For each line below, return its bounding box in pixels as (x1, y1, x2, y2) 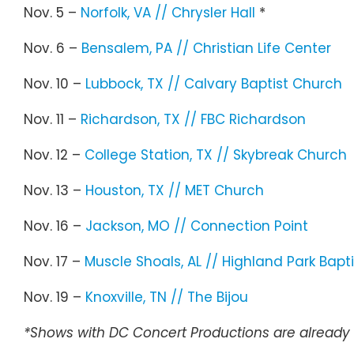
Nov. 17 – (24, 251, 85, 271)
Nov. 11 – (24, 109, 81, 129)
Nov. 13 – (24, 180, 85, 200)
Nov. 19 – (24, 287, 85, 307)
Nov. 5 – (24, 2, 81, 22)
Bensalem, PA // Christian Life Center (81, 38, 331, 58)
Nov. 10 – (24, 73, 85, 93)
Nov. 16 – (24, 216, 85, 235)
